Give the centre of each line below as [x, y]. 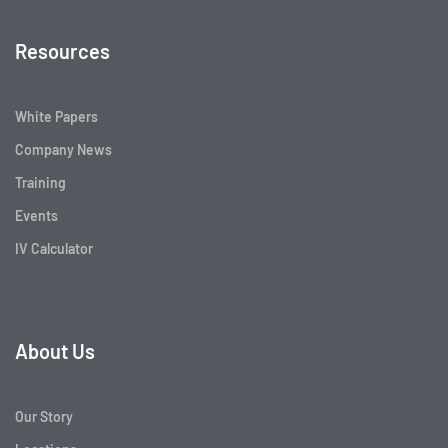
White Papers [56, 116]
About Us [55, 350]
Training [40, 182]
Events [36, 215]
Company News [63, 149]
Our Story [44, 416]
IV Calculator [54, 248]
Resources [62, 50]
